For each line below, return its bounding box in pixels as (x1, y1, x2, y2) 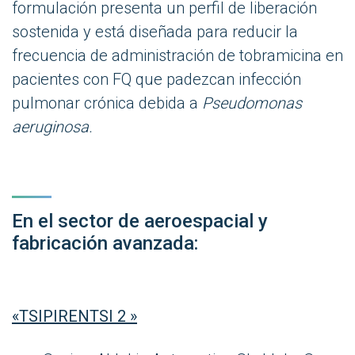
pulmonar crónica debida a (12, 93, 202, 113)
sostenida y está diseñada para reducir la (12, 21, 298, 41)
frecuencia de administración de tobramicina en (12, 45, 343, 65)
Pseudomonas (202, 93, 302, 113)
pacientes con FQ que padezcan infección (12, 69, 301, 89)
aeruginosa (12, 116, 89, 136)
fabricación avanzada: (12, 231, 198, 254)
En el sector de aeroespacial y (12, 209, 268, 232)
